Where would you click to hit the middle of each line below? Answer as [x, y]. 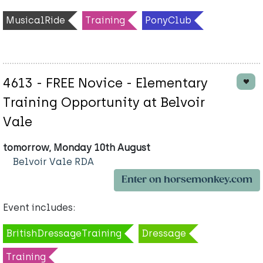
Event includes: [39, 208]
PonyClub [168, 21]
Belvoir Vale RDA [53, 162]
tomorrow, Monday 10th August [77, 148]
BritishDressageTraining [64, 234]
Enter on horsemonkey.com [187, 180]
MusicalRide [36, 21]
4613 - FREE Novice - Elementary [105, 83]
